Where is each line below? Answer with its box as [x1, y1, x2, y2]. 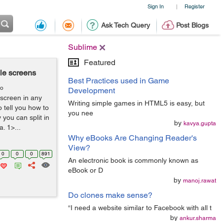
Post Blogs [176, 21, 209, 29]
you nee [68, 109, 93, 117]
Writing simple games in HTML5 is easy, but [68, 99, 205, 107]
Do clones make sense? [68, 190, 152, 200]
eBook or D [68, 166, 103, 174]
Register [184, 3, 205, 9]
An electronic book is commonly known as [68, 156, 198, 164]
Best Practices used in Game [68, 76, 169, 85]
